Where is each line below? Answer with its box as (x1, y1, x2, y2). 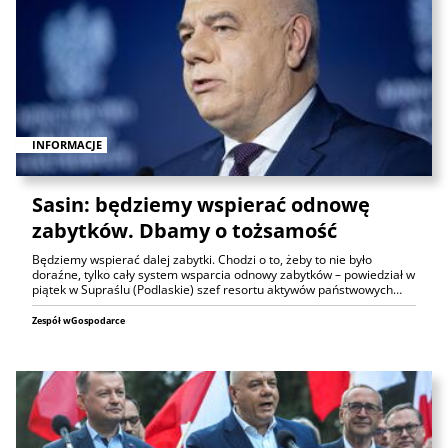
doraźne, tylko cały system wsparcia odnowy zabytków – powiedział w (32, 265, 415, 283)
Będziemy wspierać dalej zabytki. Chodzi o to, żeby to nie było (32, 250, 372, 268)
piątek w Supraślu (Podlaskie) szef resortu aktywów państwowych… (32, 280, 402, 298)
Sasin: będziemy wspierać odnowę (32, 190, 370, 218)
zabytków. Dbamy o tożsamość (32, 216, 337, 244)
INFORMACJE (32, 136, 102, 152)
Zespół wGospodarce (32, 313, 125, 327)
